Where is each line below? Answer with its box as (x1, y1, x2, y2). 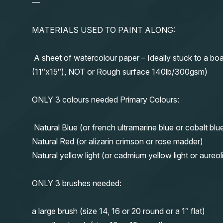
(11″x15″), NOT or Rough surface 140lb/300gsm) (32, 66, 208, 77)
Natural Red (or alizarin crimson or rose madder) (32, 136, 203, 146)
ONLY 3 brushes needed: (32, 178, 121, 188)
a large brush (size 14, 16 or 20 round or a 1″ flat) (32, 206, 205, 216)
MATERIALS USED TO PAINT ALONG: (32, 24, 175, 35)
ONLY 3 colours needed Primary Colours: (32, 94, 179, 105)
